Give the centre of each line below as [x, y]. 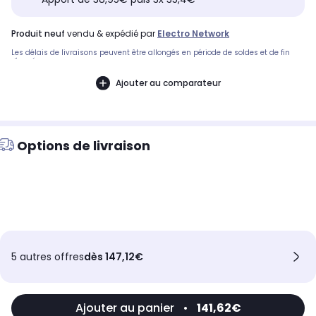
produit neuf [41, 34]
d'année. [26, 61]
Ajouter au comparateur [168, 83]
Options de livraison [84, 146]
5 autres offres [48, 257]
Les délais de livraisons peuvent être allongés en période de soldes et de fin [151, 53]
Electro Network [193, 34]
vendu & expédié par [111, 34]
